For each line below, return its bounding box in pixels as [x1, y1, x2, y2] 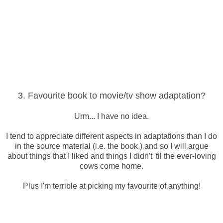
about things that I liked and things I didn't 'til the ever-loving [7, 151, 216, 160]
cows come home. [80, 161, 143, 170]
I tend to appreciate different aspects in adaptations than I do [6, 131, 217, 140]
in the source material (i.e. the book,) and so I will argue [14, 141, 209, 150]
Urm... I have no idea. [74, 111, 149, 120]
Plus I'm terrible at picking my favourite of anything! [22, 181, 201, 190]
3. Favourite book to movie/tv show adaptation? [17, 90, 206, 101]
